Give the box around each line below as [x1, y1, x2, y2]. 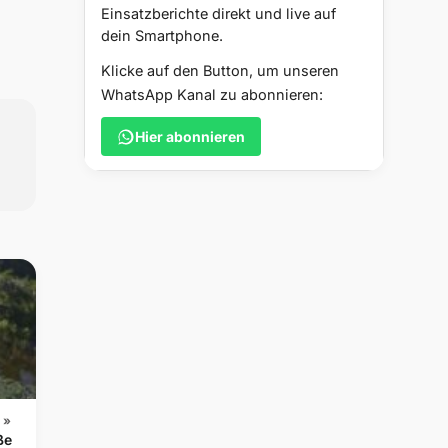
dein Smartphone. [101, 27, 223, 45]
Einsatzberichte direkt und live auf [101, 5, 336, 23]
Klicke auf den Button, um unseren [101, 62, 339, 80]
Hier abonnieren [135, 128, 245, 146]
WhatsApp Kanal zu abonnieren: [101, 86, 323, 104]
